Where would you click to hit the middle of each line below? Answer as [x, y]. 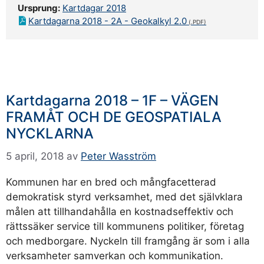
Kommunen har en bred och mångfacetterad [111, 182]
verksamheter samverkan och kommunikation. [115, 255]
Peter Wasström [118, 156]
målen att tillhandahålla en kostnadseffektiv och [120, 211]
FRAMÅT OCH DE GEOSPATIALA [114, 117]
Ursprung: [39, 8]
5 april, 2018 [35, 156]
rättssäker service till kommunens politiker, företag [125, 226]
